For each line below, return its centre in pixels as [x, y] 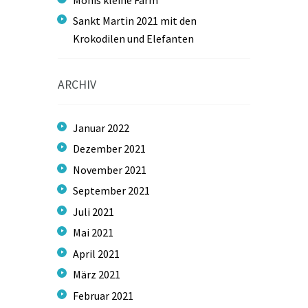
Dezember [99, 149]
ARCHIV [77, 85]
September [101, 191]
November [99, 169]
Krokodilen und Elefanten [134, 39]
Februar [92, 295]
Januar [90, 128]
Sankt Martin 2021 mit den [135, 21]
